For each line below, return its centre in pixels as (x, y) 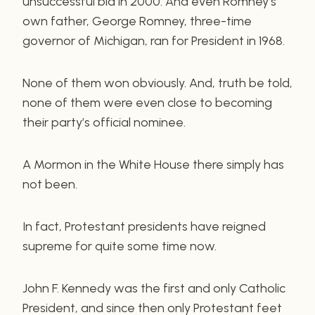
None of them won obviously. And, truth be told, (157, 83)
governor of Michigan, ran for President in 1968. (154, 40)
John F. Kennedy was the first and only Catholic (154, 288)
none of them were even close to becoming (147, 102)
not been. (50, 184)
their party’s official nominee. (104, 122)
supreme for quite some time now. (120, 246)
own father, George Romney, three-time (137, 21)
